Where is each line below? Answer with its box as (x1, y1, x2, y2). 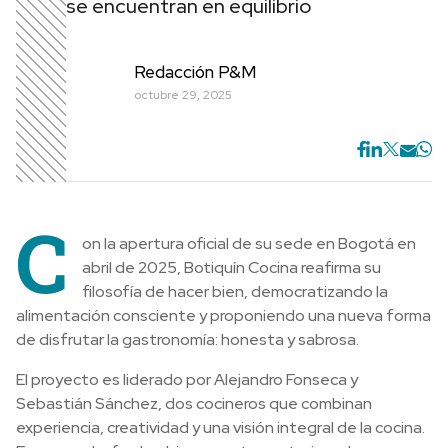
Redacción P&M (134, 60, 256, 83)
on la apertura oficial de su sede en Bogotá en (82, 233, 416, 254)
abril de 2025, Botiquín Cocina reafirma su (82, 257, 381, 278)
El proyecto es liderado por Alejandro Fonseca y (16, 369, 358, 390)
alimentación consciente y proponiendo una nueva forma (16, 305, 431, 326)
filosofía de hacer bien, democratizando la (82, 281, 388, 302)
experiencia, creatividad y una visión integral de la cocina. (16, 417, 425, 438)
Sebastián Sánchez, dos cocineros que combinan (16, 393, 372, 414)
